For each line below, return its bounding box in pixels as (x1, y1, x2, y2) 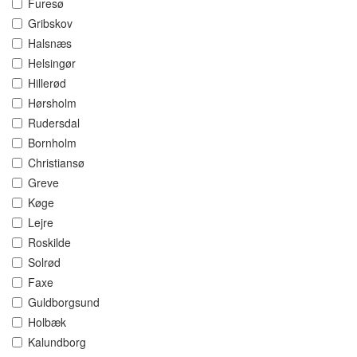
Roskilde (28, 234, 71, 251)
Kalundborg (28, 334, 86, 351)
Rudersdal (28, 115, 80, 131)
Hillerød (28, 75, 66, 92)
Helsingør (28, 55, 76, 72)
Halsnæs (28, 35, 72, 52)
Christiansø (28, 155, 84, 171)
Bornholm (28, 135, 76, 151)
